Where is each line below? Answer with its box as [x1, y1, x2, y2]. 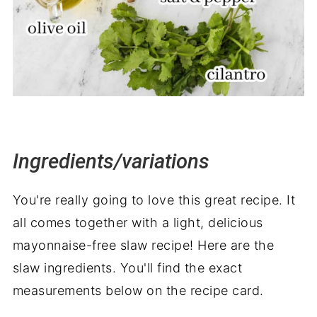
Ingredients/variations [12, 149, 209, 173]
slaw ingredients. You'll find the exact [12, 260, 243, 275]
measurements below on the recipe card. [12, 282, 264, 298]
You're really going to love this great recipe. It [12, 192, 296, 207]
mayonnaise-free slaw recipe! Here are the [12, 237, 275, 253]
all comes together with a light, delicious [12, 214, 263, 230]
